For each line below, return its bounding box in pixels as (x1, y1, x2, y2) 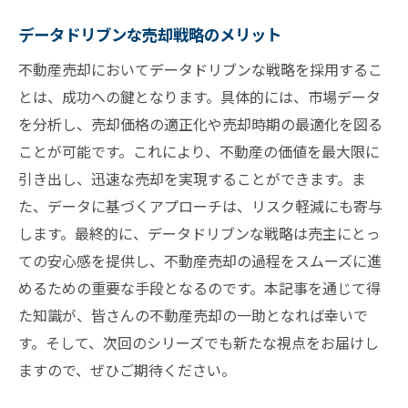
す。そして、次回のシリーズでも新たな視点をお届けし (18, 331, 379, 354)
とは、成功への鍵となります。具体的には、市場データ (18, 86, 381, 108)
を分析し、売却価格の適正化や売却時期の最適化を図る (18, 113, 382, 136)
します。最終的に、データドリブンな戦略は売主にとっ (18, 222, 381, 245)
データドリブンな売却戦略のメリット (18, 23, 281, 46)
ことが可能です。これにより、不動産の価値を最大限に (18, 140, 380, 163)
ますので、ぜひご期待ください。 (18, 359, 236, 382)
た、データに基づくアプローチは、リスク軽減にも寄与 (18, 195, 382, 218)
